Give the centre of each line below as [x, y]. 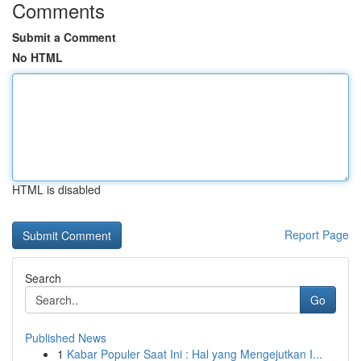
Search [43, 278]
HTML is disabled [56, 189]
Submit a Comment [64, 37]
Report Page [317, 234]
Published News [66, 338]
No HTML [37, 57]
